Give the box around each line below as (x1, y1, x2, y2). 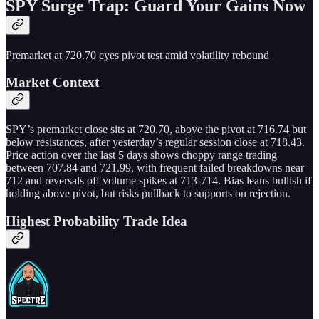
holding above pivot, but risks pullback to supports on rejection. (6, 187, 291, 200)
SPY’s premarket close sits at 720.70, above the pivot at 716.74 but (6, 123, 306, 136)
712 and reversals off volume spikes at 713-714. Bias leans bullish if (6, 174, 311, 187)
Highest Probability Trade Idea (6, 213, 187, 229)
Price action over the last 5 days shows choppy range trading (6, 149, 277, 162)
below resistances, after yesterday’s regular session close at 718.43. (6, 136, 305, 149)
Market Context (6, 75, 99, 90)
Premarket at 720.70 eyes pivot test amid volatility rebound (6, 48, 269, 61)
